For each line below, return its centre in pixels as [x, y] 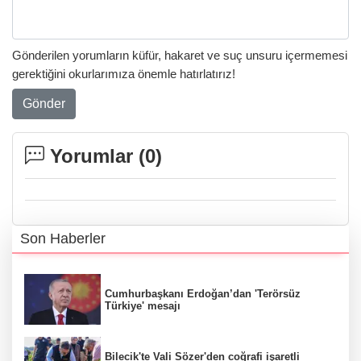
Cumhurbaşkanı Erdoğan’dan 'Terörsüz [203, 293]
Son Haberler [63, 238]
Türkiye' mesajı [143, 305]
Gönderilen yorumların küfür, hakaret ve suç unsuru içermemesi [180, 56]
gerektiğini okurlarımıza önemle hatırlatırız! [124, 74]
